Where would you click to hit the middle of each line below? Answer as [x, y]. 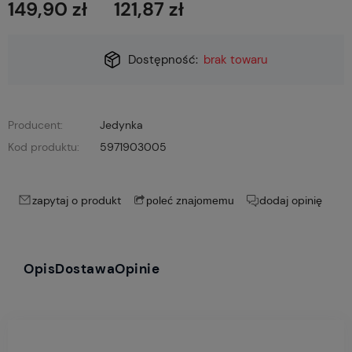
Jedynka [121, 125]
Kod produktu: [44, 147]
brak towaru [236, 59]
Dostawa [85, 268]
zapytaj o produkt [76, 200]
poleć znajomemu [190, 200]
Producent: [35, 125]
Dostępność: [163, 59]
